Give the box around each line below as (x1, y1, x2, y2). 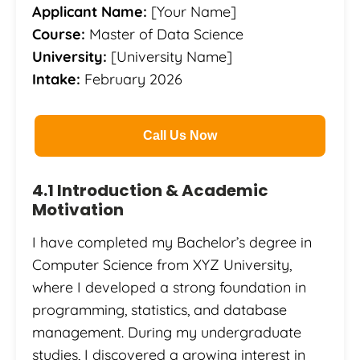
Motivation (32, 198, 124, 222)
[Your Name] (147, 2, 236, 22)
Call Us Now (143, 129, 217, 143)
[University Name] (107, 47, 232, 67)
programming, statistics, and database (32, 301, 287, 320)
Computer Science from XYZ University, (32, 256, 292, 275)
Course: (32, 25, 85, 44)
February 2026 (80, 70, 182, 89)
